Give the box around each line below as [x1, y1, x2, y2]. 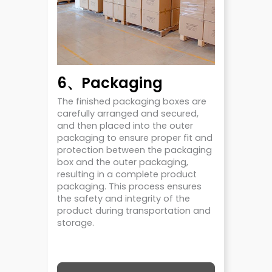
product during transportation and [57, 205, 211, 217]
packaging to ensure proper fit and [57, 132, 212, 144]
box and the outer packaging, [57, 156, 188, 169]
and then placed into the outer [57, 120, 193, 132]
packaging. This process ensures [57, 180, 202, 193]
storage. [57, 217, 94, 229]
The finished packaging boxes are [57, 95, 206, 108]
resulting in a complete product [57, 168, 197, 181]
